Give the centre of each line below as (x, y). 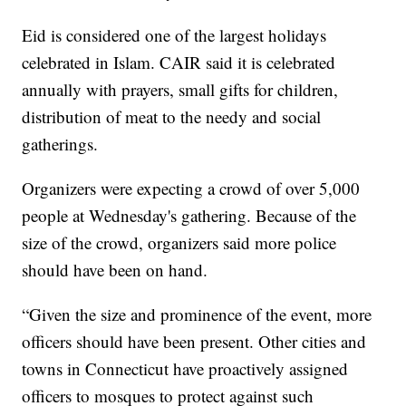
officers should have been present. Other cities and (194, 342)
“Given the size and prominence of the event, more (197, 314)
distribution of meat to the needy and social (172, 117)
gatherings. (60, 144)
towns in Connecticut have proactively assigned (185, 369)
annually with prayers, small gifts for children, (180, 90)
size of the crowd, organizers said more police (179, 243)
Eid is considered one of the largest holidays (174, 35)
